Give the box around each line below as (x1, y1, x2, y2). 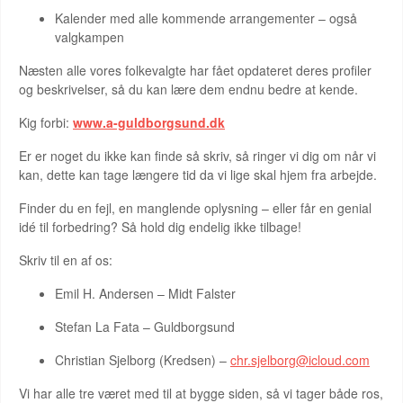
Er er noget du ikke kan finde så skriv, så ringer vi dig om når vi (19, 147, 376, 165)
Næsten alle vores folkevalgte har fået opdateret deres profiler (19, 61, 372, 79)
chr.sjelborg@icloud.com (230, 351, 370, 369)
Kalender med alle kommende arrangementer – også (55, 9, 357, 27)
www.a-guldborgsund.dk (73, 113, 225, 131)
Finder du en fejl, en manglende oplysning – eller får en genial (19, 199, 372, 217)
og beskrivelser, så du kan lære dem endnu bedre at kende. (19, 80, 358, 98)
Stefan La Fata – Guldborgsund (55, 318, 235, 336)
